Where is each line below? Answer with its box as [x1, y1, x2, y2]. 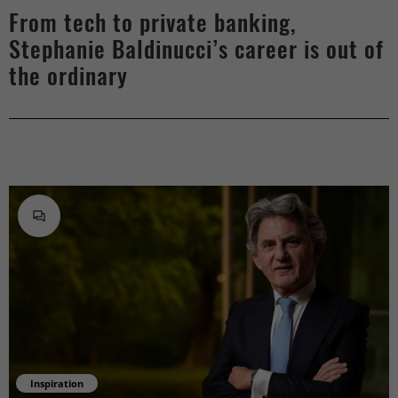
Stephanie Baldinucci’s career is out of [9, 34, 384, 65]
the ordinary [9, 60, 128, 92]
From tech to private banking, [9, 7, 296, 38]
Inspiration [30, 376, 84, 390]
